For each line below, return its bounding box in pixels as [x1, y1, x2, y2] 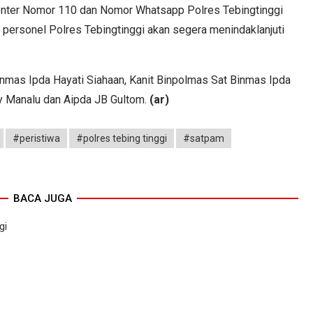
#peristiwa [13, 132, 60, 144]
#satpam [183, 132, 224, 144]
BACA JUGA [13, 191, 72, 205]
